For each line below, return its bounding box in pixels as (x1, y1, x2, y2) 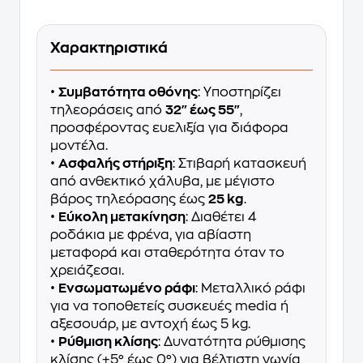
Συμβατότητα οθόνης (58, 86, 198, 99)
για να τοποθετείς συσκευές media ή (50, 300, 288, 313)
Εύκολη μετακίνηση (58, 211, 186, 224)
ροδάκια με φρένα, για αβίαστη (50, 228, 251, 241)
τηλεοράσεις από (50, 104, 165, 117)
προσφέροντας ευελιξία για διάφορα (50, 122, 288, 135)
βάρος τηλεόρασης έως (50, 193, 208, 206)
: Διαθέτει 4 (186, 211, 256, 224)
